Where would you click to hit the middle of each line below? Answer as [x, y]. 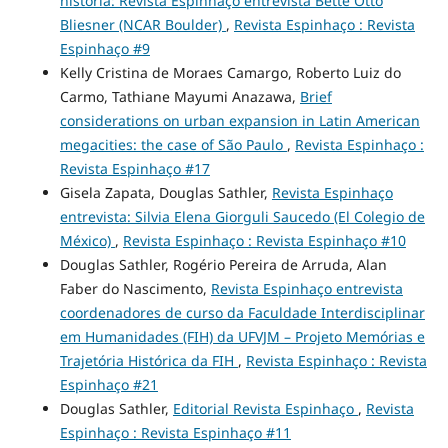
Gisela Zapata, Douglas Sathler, [165, 192]
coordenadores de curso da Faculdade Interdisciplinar [242, 312]
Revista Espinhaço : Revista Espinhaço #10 [264, 240]
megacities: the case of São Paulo [173, 144]
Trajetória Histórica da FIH [148, 360]
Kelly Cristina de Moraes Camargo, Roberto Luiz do [230, 72]
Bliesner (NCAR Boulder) [142, 24]
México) [87, 240]
